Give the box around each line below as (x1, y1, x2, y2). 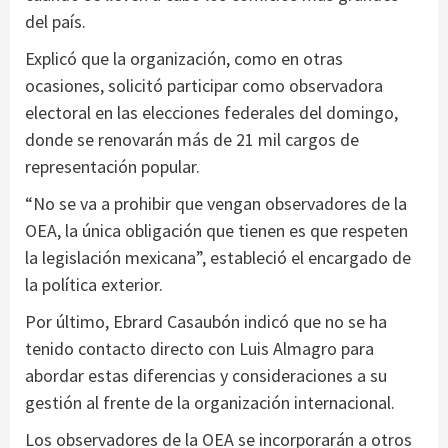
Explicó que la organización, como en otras (25, 47, 343, 71)
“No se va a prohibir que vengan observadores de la (25, 192, 407, 216)
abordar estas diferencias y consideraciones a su (25, 364, 387, 388)
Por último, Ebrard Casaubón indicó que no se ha (25, 310, 387, 334)
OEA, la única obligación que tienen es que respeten (25, 219, 408, 243)
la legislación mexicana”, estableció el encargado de (25, 246, 411, 270)
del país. (25, 10, 86, 34)
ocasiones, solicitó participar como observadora (25, 74, 383, 98)
